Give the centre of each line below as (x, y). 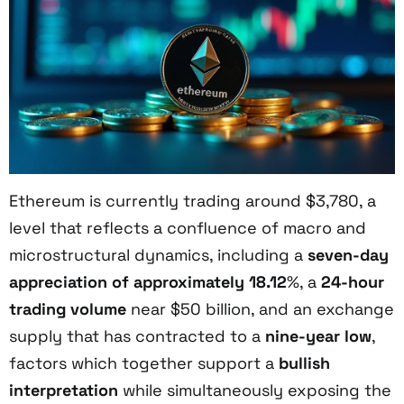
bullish (304, 363)
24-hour (353, 281)
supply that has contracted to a (137, 335)
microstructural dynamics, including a (158, 254)
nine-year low (318, 335)
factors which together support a (144, 363)
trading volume (68, 308)
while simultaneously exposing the (255, 390)
